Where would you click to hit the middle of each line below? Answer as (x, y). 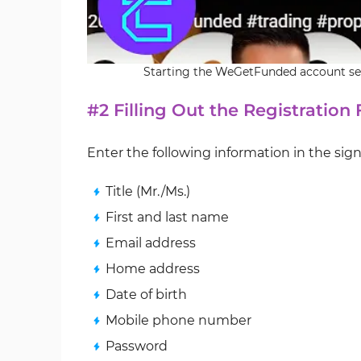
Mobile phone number (178, 320)
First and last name (167, 217)
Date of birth (146, 295)
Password (137, 346)
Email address (151, 243)
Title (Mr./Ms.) (148, 191)
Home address (153, 269)
